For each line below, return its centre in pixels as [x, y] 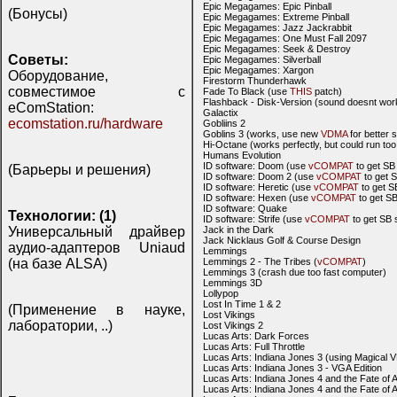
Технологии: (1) [62, 216]
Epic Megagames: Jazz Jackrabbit [277, 27]
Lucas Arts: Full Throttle [254, 346]
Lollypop [221, 293]
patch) [327, 91]
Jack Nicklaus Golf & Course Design [282, 240]
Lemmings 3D [233, 283]
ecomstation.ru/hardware [86, 124]
